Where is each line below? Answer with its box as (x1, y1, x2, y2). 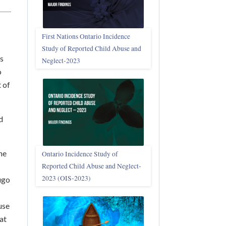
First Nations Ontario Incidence (42, 31, 130, 41)
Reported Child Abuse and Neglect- (42, 161, 141, 171)
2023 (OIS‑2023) (42, 173, 91, 183)
